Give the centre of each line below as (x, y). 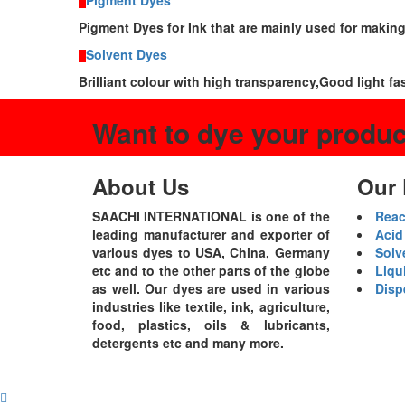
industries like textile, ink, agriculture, (211, 307)
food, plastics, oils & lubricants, (211, 325)
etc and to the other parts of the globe (211, 271)
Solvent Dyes (127, 55)
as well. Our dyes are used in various (211, 289)
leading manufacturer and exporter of (211, 235)
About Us (141, 187)
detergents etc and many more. (188, 343)
